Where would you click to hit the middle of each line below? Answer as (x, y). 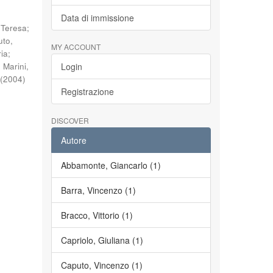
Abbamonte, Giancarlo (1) (111, 165)
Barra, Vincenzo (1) (98, 190)
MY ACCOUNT (76, 47)
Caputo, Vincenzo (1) (101, 265)
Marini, (16, 66)
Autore (73, 140)
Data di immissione (97, 18)
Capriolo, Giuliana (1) (102, 240)
